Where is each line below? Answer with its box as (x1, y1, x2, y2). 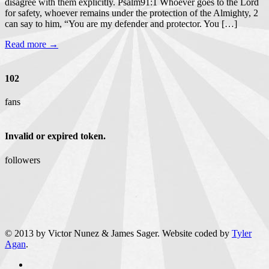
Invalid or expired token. (5, 131, 106, 142)
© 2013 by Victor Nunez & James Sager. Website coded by (5, 228, 232, 238)
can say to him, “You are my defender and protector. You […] (5, 18, 237, 29)
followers (5, 154, 40, 165)
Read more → (5, 38, 58, 49)
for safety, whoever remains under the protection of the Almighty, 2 (5, 7, 258, 18)
